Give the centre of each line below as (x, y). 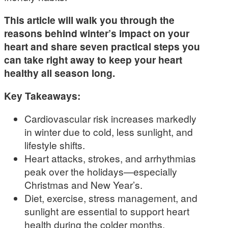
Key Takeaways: (42, 96)
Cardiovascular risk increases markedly (110, 119)
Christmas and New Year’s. (83, 185)
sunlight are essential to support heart (107, 211)
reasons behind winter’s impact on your (97, 33)
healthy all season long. (60, 73)
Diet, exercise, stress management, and (111, 198)
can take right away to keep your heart (93, 60)
